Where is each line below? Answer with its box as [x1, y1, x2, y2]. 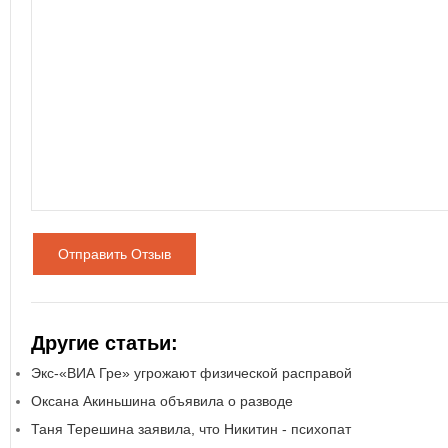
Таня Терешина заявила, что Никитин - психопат [31, 421, 351, 437]
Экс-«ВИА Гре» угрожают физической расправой [31, 365, 352, 381]
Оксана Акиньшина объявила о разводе [31, 393, 293, 409]
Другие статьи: [31, 332, 178, 354]
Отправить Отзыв [58, 246, 171, 262]
